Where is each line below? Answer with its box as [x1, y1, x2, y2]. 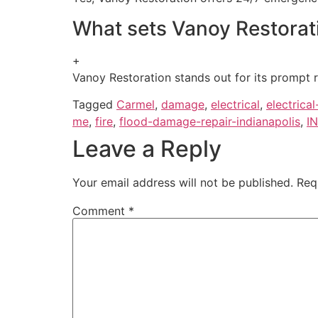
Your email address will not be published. [72, 175, 293, 190]
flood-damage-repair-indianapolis [119, 114, 300, 128]
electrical [211, 97, 260, 111]
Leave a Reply [72, 134, 221, 163]
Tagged [72, 97, 116, 111]
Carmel [116, 97, 155, 111]
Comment [72, 203, 128, 218]
